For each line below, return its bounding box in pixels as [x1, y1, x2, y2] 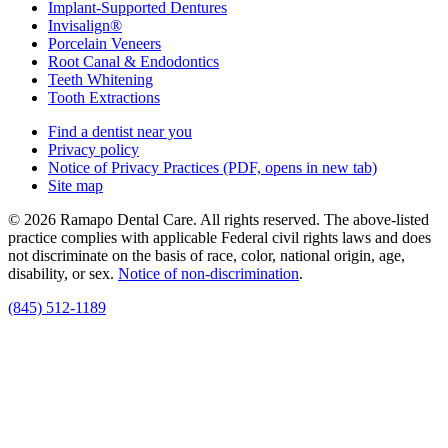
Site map [48, 177, 103, 195]
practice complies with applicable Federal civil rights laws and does [8, 229, 431, 247]
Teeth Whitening [48, 71, 153, 89]
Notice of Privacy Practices [48, 159, 219, 177]
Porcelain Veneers [48, 35, 161, 53]
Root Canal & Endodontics [48, 53, 219, 71]
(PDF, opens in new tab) [219, 159, 377, 177]
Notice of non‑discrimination [118, 265, 299, 283]
